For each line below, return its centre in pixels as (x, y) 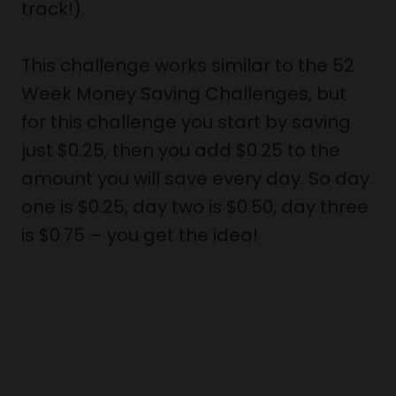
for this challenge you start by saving (186, 122)
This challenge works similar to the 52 (188, 65)
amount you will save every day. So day (195, 179)
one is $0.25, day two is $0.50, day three (195, 207)
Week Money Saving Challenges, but (184, 94)
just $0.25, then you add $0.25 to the (181, 150)
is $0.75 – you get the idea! (140, 235)
